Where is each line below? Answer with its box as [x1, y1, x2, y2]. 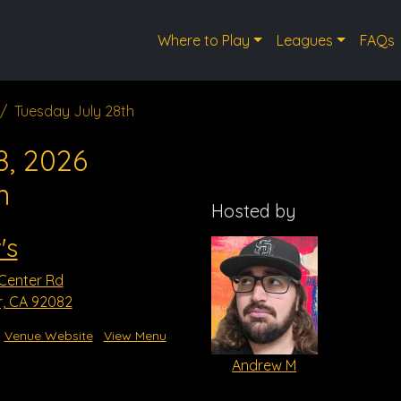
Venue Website [4, 328, 93, 344]
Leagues [276, 31, 333, 49]
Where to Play [158, 31, 251, 49]
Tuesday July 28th [14, 102, 134, 120]
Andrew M [232, 355, 297, 374]
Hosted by [211, 200, 296, 222]
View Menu [103, 328, 166, 344]
